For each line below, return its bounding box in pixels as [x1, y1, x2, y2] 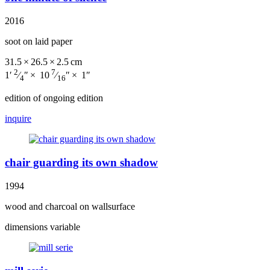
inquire [5, 113, 31, 124]
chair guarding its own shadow [5, 156, 158, 169]
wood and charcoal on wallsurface [5, 201, 135, 212]
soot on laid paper [5, 36, 72, 46]
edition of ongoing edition [5, 93, 103, 104]
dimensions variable [5, 221, 80, 232]
